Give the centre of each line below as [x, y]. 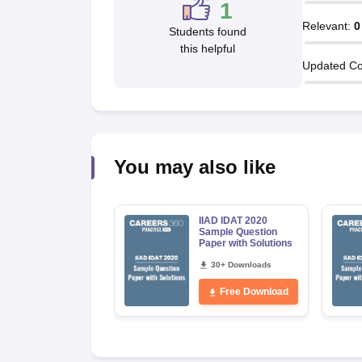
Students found [208, 32]
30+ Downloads [241, 265]
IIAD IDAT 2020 [233, 221]
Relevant [324, 25]
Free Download [254, 292]
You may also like [194, 167]
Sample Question [238, 232]
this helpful [208, 48]
